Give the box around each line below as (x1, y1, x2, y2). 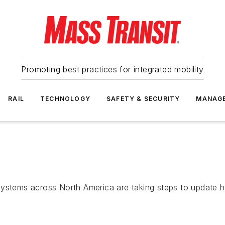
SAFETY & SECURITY (106, 95, 180, 102)
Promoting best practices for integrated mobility (21, 64, 204, 74)
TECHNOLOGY (40, 95, 90, 102)
